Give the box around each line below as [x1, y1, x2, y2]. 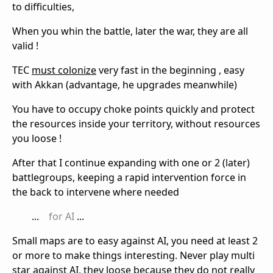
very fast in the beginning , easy [96, 63, 244, 77]
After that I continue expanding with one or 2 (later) [12, 156, 250, 170]
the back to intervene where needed [12, 185, 179, 199]
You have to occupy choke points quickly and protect [12, 102, 255, 116]
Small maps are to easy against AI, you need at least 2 [12, 234, 258, 248]
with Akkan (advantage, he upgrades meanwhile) [12, 78, 237, 92]
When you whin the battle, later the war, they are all [12, 24, 248, 38]
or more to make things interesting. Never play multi [12, 249, 255, 263]
